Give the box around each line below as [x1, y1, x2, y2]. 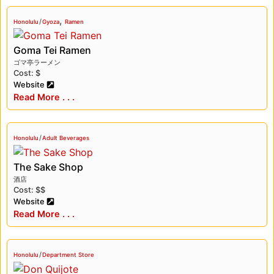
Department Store [42, 251, 94, 258]
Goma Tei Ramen [13, 44, 91, 57]
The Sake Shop [13, 160, 83, 173]
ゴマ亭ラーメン [13, 58, 61, 67]
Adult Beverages [42, 135, 89, 142]
